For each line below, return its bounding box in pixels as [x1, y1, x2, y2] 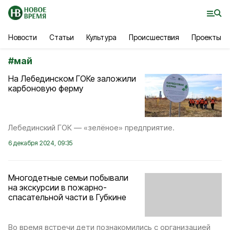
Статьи [49, 33, 74, 42]
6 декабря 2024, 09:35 [8, 139, 72, 147]
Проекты [191, 33, 222, 42]
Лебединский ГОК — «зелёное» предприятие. [8, 123, 175, 133]
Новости [8, 33, 37, 42]
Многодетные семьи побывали [8, 172, 128, 183]
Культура [86, 33, 117, 42]
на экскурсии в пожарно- [8, 182, 107, 193]
